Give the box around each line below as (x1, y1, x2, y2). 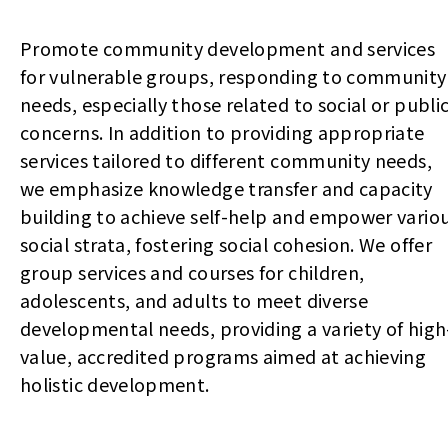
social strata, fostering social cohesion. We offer (20, 231, 432, 257)
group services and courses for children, (20, 259, 365, 285)
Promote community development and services (20, 35, 436, 61)
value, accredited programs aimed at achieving (20, 343, 427, 369)
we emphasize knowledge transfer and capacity (20, 175, 433, 201)
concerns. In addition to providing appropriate (20, 119, 425, 145)
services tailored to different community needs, (20, 147, 432, 173)
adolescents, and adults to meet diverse (20, 287, 369, 313)
